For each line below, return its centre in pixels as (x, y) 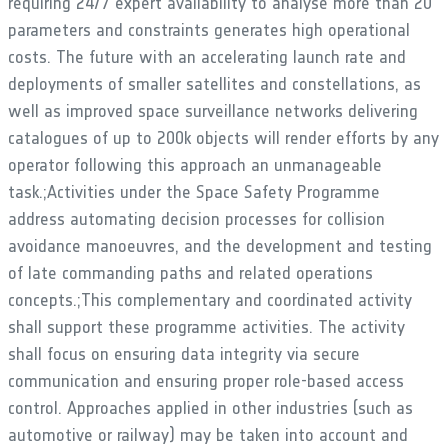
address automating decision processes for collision (196, 218)
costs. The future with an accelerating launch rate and (207, 56)
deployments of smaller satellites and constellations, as (214, 83)
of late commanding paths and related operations (190, 272)
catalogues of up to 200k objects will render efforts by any (223, 137)
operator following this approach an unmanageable (195, 164)
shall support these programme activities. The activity (206, 326)
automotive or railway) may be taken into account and (208, 434)
